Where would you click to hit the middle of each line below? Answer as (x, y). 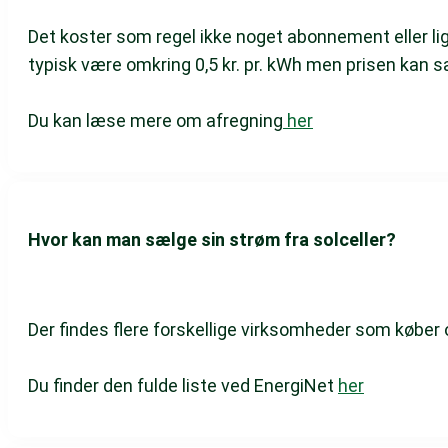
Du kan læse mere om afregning (155, 121)
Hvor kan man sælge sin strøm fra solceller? (212, 240)
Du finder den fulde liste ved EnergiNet (183, 386)
